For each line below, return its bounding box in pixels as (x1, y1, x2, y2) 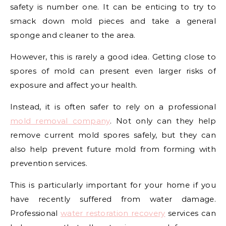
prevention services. (10, 158, 88, 168)
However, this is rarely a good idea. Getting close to (10, 51, 216, 62)
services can (165, 208, 216, 218)
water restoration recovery (61, 208, 165, 218)
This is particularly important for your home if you (10, 180, 216, 190)
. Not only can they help (109, 116, 216, 126)
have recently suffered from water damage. (10, 194, 216, 204)
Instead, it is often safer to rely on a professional (10, 101, 216, 111)
